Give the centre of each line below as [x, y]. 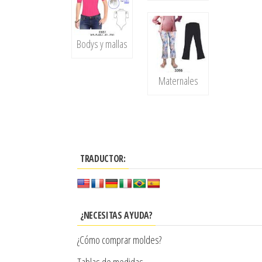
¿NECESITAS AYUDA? [116, 216]
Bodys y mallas [102, 44]
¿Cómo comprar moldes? [119, 240]
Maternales [178, 81]
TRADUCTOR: [103, 159]
